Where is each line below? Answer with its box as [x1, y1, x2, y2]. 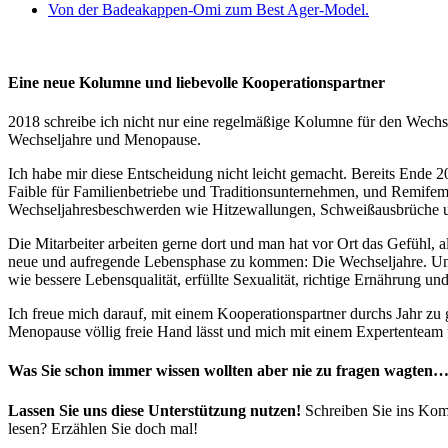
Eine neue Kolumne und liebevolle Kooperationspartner [8, 73, 385, 91]
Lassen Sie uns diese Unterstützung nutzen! [8, 401, 301, 419]
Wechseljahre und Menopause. [8, 131, 201, 149]
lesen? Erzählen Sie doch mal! [8, 419, 198, 437]
